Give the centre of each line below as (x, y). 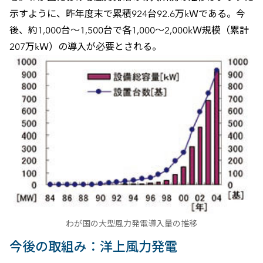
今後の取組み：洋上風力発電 (93, 247)
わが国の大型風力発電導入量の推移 (131, 223)
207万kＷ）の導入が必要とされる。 (85, 46)
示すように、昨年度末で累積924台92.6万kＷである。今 (127, 14)
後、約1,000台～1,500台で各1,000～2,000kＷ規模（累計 (129, 30)
